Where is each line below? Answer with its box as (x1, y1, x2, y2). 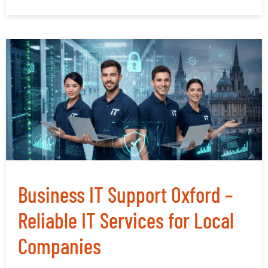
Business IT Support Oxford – (18, 181, 233, 208)
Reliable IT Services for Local (18, 207, 234, 233)
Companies (18, 233, 101, 259)
